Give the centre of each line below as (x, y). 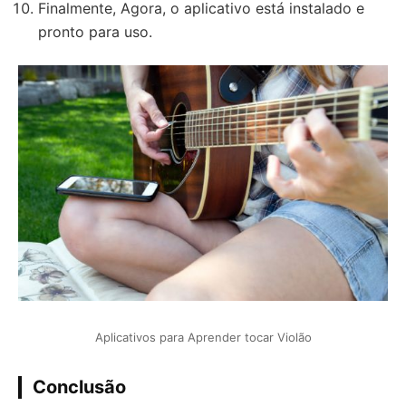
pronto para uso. (95, 32)
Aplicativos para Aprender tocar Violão (203, 337)
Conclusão (79, 387)
